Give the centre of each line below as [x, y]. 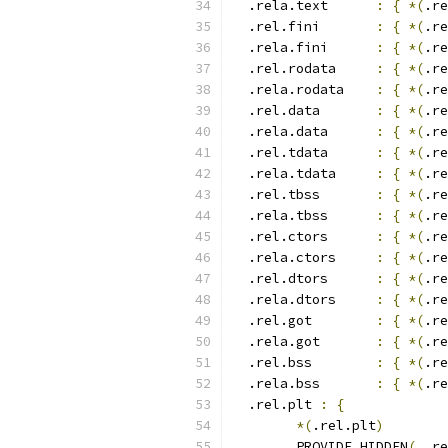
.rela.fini [304, 47]
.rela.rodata [304, 89]
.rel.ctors [304, 236]
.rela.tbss [368, 215]
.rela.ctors [304, 257]
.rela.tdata [368, 173]
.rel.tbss [368, 194]
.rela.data [304, 131]
